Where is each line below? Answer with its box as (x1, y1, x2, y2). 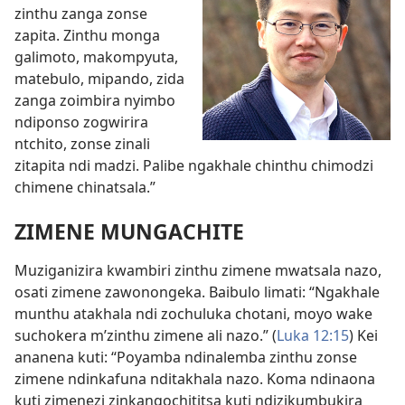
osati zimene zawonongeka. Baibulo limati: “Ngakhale (14, 282, 380, 303)
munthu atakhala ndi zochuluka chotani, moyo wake (14, 304, 372, 325)
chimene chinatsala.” (14, 177, 155, 197)
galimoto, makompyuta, (14, 47, 178, 67)
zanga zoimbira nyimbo (14, 90, 175, 110)
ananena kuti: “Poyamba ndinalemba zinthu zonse (14, 347, 357, 368)
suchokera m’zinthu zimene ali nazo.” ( (14, 325, 277, 346)
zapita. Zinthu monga (14, 25, 160, 45)
